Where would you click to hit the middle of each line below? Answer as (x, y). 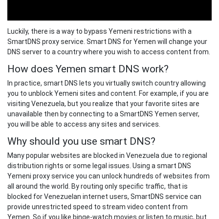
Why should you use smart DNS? (81, 142)
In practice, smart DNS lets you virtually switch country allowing (107, 83)
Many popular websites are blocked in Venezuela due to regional (107, 156)
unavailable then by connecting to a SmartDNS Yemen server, (103, 114)
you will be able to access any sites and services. (84, 124)
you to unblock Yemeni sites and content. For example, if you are (108, 94)
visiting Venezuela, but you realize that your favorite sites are (103, 104)
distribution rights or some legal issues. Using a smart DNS (99, 166)
